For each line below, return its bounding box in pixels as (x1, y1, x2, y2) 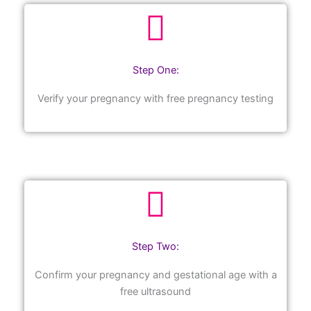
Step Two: (132, 239, 179, 253)
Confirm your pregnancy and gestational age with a (34, 268, 277, 281)
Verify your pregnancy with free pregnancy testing (37, 92, 274, 106)
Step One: (132, 64, 179, 77)
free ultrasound (120, 285, 191, 298)
